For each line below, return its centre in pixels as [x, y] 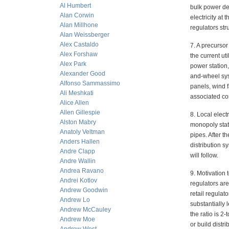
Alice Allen [74, 103]
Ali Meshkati [77, 93]
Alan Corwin [77, 15]
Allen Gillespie [80, 112]
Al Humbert [75, 6]
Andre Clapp [77, 151]
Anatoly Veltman [82, 132]
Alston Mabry [78, 122]
